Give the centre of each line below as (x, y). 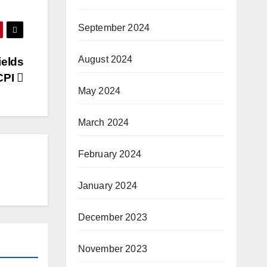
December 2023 (113, 217)
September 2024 (114, 28)
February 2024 (110, 154)
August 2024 (105, 59)
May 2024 (99, 91)
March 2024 (103, 122)
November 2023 (113, 249)
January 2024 (107, 186)
